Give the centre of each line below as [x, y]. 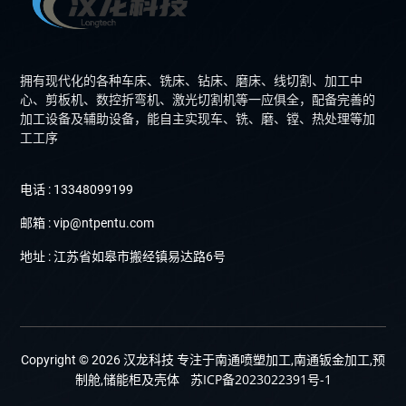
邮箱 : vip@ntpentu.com [87, 223]
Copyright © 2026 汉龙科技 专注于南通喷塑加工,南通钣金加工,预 [203, 360]
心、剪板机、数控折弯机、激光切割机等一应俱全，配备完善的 [198, 100]
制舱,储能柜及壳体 [132, 380]
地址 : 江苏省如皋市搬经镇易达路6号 [123, 257]
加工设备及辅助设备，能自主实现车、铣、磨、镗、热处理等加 [198, 119]
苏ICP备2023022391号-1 [261, 380]
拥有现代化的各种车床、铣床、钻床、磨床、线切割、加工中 [192, 81]
